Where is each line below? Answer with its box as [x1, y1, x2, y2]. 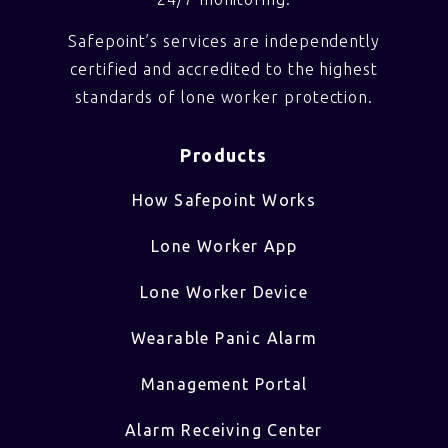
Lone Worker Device [139, 282, 309, 301]
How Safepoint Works [131, 190, 317, 209]
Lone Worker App [151, 236, 297, 255]
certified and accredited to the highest [69, 60, 379, 79]
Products [180, 144, 268, 165]
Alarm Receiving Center [125, 420, 323, 439]
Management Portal [140, 374, 308, 393]
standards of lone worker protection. [74, 88, 374, 107]
